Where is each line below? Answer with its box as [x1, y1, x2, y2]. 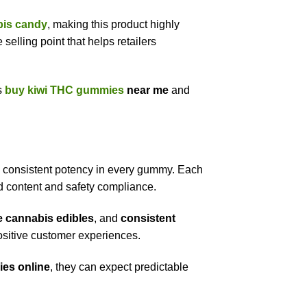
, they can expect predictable [50, 260, 188, 273]
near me [124, 84, 169, 96]
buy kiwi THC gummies [5, 84, 124, 96]
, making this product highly [47, 18, 180, 30]
